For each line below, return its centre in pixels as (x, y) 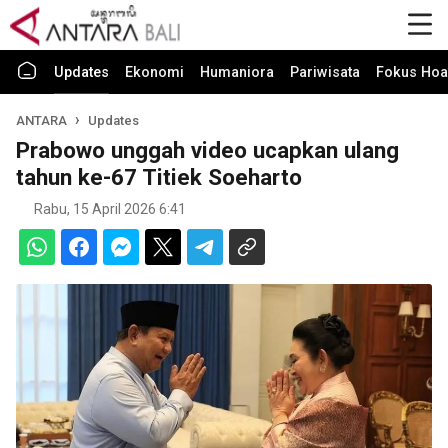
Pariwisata (325, 72)
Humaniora (237, 72)
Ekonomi (154, 72)
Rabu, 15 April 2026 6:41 (110, 209)
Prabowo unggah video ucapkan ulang (207, 150)
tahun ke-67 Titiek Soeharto (159, 177)
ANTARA (43, 120)
